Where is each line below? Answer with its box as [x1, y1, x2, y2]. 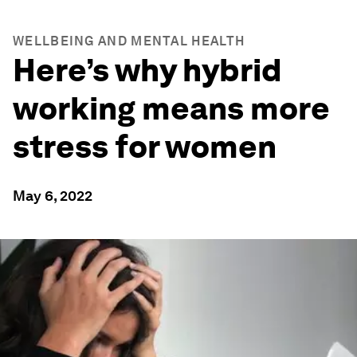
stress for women [13, 127, 277, 166]
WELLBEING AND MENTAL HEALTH [13, 33, 245, 49]
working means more [13, 89, 330, 127]
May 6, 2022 [13, 187, 92, 204]
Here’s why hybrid [13, 51, 282, 89]
